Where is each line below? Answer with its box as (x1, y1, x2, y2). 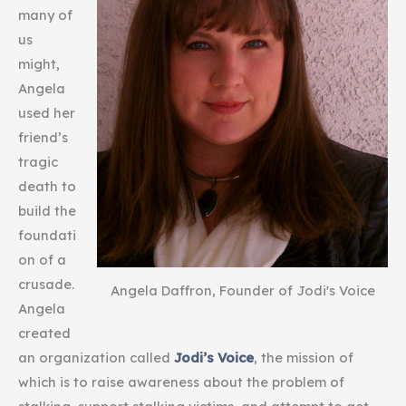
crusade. (18, 275, 74, 293)
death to (18, 177, 76, 195)
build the (18, 201, 76, 219)
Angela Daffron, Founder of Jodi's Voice (110, 281, 375, 299)
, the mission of (254, 348, 353, 366)
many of (18, 5, 72, 24)
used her (18, 103, 75, 121)
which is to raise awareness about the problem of (18, 372, 344, 391)
